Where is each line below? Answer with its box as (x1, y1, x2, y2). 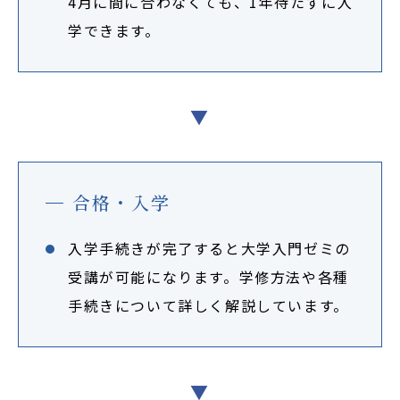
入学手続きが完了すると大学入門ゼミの (68, 237, 351, 259)
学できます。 (68, 20, 161, 41)
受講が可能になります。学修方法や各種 (68, 266, 349, 287)
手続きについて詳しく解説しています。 (68, 295, 349, 316)
